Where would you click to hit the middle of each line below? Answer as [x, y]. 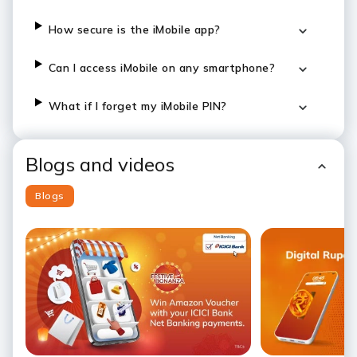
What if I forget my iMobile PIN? [137, 106]
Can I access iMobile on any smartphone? [162, 68]
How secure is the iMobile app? [134, 29]
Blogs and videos [100, 164]
